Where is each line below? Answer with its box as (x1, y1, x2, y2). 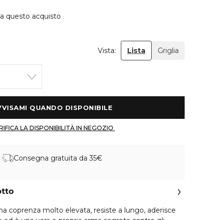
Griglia (158, 46, 179, 55)
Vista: (98, 46, 116, 55)
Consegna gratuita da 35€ (14, 153, 102, 163)
